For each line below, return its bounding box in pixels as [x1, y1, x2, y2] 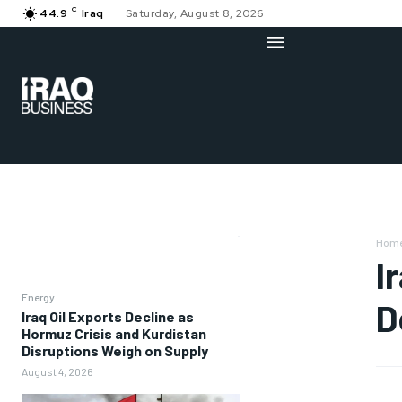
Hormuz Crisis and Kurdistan [22, 325, 206, 343]
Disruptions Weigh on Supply [22, 342, 208, 360]
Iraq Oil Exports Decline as [22, 308, 194, 326]
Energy [22, 291, 55, 304]
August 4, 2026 [22, 365, 93, 379]
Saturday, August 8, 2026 [125, 6, 264, 21]
